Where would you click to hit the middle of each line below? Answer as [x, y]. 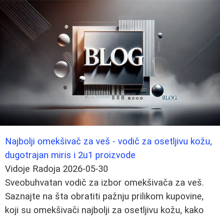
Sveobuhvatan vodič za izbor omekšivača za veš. [104, 182]
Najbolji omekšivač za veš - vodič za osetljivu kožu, [109, 141]
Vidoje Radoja [33, 169]
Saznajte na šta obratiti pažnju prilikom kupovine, [104, 196]
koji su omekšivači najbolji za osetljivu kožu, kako [104, 210]
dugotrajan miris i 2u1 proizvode [70, 155]
